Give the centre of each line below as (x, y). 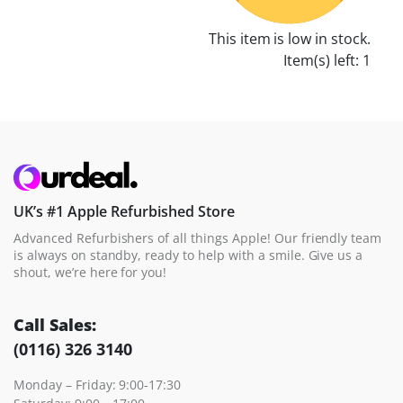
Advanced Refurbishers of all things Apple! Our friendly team (198, 238)
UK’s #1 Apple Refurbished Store (124, 212)
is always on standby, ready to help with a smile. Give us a (188, 255)
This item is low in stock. (289, 39)
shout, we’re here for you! (90, 273)
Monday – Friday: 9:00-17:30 (98, 385)
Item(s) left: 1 (327, 61)
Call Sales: (55, 325)
